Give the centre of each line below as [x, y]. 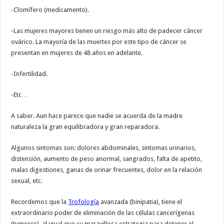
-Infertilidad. [29, 73]
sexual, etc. [27, 180]
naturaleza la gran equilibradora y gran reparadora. [85, 126]
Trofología [84, 201]
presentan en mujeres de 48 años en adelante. [77, 52]
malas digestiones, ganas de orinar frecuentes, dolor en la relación [107, 169]
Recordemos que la [40, 201]
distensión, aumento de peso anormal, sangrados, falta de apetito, [107, 158]
